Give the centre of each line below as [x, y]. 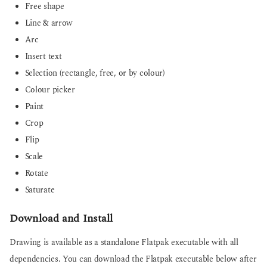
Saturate [40, 190]
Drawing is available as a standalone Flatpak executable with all [124, 243]
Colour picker [50, 90]
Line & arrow [49, 23]
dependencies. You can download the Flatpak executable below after [133, 260]
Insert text [43, 56]
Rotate [36, 173]
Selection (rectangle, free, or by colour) [95, 73]
